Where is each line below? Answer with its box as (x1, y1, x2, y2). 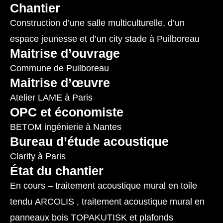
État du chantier (10, 164, 104, 178)
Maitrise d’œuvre (10, 76, 110, 90)
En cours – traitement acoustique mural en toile (10, 181, 197, 191)
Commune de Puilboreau (10, 63, 109, 74)
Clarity (10, 151, 35, 162)
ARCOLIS (35, 197, 74, 207)
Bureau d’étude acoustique (10, 134, 169, 149)
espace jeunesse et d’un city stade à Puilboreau (10, 34, 200, 44)
